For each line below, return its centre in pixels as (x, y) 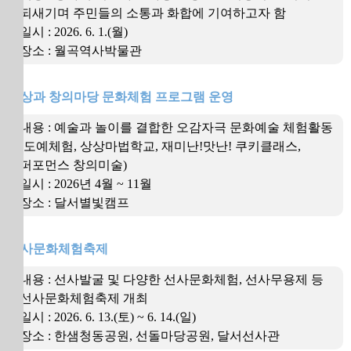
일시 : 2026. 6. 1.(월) (74, 32)
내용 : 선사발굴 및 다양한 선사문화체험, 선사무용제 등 (172, 279)
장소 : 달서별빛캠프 (74, 203)
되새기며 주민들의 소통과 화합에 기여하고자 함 (153, 13)
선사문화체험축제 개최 (84, 298)
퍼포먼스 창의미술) (73, 165)
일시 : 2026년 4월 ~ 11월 (86, 184)
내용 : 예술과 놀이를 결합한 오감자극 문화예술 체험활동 (176, 127)
